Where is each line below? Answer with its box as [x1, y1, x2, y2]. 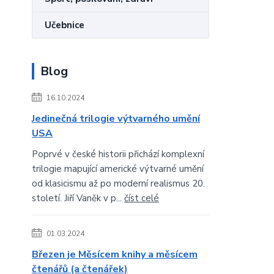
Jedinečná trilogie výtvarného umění [32, 112, 200, 125]
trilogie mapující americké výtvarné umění [32, 163, 204, 175]
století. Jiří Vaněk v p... [32, 192, 124, 204]
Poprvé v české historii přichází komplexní [32, 148, 204, 160]
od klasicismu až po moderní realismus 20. [32, 177, 205, 190]
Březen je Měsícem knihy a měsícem [32, 248, 198, 261]
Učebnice [45, 19, 84, 31]
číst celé [124, 192, 159, 204]
